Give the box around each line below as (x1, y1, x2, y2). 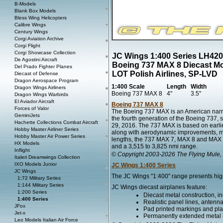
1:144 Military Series (17, 182, 64, 188)
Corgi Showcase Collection (14, 50, 76, 55)
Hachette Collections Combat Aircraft (14, 119, 98, 125)
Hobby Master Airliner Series (14, 126, 79, 132)
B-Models (14, 1, 36, 6)
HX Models (14, 140, 39, 146)
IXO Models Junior (14, 161, 57, 167)
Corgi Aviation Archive (14, 36, 64, 41)
